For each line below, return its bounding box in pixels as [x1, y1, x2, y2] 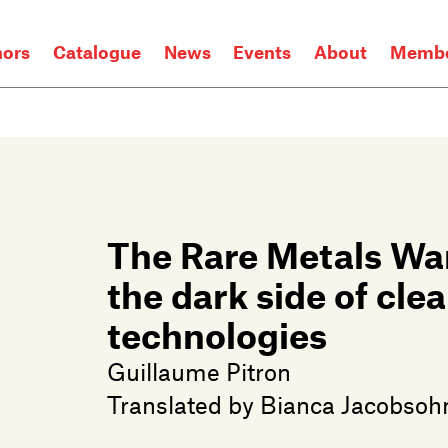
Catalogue [53, 41, 142, 64]
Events [233, 41, 292, 64]
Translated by [107, 388, 260, 419]
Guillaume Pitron [107, 355, 291, 386]
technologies [107, 312, 327, 356]
